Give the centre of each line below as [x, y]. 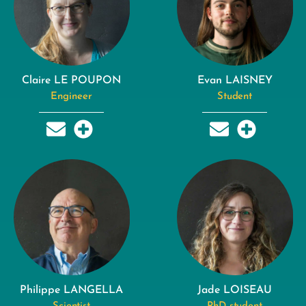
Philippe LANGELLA [71, 291]
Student [235, 96]
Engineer [71, 96]
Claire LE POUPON [71, 80]
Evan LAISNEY [235, 80]
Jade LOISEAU [235, 291]
